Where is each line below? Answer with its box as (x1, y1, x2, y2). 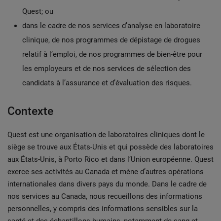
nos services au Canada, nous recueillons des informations (7, 192, 202, 201)
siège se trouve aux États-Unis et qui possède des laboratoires (7, 143, 214, 151)
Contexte (7, 105, 53, 118)
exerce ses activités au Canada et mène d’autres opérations (7, 167, 204, 176)
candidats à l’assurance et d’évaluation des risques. (22, 78, 192, 87)
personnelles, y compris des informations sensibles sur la (7, 204, 198, 213)
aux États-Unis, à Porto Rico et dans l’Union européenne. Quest (7, 155, 214, 164)
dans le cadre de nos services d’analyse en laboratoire (22, 21, 200, 30)
